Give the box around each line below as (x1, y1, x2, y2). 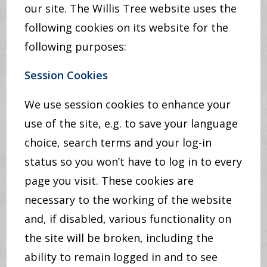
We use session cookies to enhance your (24, 97, 231, 111)
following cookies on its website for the (24, 20, 229, 35)
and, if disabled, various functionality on (24, 212, 232, 226)
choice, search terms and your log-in (24, 135, 212, 150)
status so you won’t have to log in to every (24, 154, 243, 169)
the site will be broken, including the (24, 231, 214, 245)
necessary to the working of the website (24, 193, 232, 207)
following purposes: (24, 39, 127, 54)
